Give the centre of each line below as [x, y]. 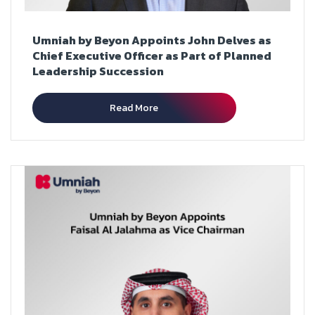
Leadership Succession [98, 71]
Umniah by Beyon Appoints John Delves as [152, 40]
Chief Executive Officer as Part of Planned [152, 55]
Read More [134, 108]
